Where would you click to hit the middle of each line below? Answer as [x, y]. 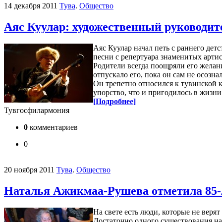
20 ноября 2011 [29, 170]
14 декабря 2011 [31, 6]
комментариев [53, 127]
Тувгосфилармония [37, 111]
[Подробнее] [114, 102]
